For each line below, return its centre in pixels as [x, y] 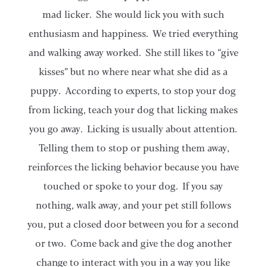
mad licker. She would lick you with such [133, 14]
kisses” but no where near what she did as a [133, 72]
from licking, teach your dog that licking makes [133, 110]
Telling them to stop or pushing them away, [133, 148]
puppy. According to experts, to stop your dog [133, 91]
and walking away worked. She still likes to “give [133, 52]
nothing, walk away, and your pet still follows [133, 205]
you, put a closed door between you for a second [133, 224]
